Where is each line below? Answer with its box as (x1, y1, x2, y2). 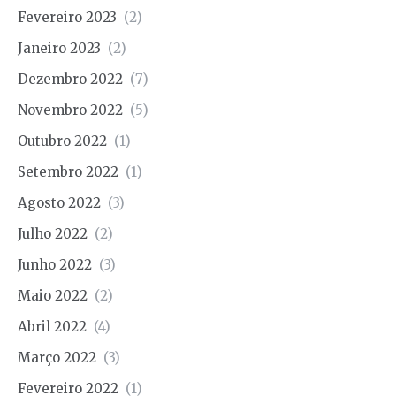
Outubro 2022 (18, 132, 107, 149)
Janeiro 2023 (18, 39, 101, 57)
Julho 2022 (18, 225, 88, 242)
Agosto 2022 (18, 194, 101, 211)
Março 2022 (18, 348, 96, 366)
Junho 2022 (18, 255, 92, 273)
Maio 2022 (18, 286, 88, 304)
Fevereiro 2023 (18, 8, 117, 26)
